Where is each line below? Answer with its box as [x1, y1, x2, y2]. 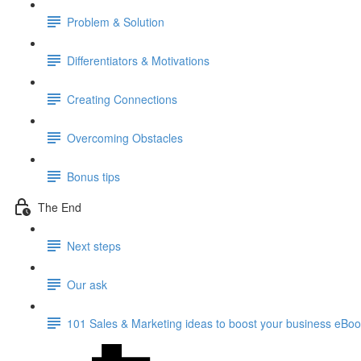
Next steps [67, 237, 121, 254]
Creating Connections [67, 90, 177, 107]
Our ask [67, 276, 107, 293]
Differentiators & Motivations [67, 52, 210, 68]
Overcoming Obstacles [67, 129, 183, 146]
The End [38, 198, 81, 215]
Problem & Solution [67, 13, 164, 30]
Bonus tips [67, 168, 120, 185]
